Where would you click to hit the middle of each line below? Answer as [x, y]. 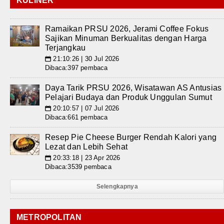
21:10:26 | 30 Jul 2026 [85, 59]
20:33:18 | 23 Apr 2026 [86, 158]
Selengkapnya [117, 187]
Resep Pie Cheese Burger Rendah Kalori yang [131, 137]
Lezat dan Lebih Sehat [86, 147]
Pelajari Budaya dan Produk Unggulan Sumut [128, 97]
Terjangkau [65, 48]
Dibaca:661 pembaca [76, 117]
